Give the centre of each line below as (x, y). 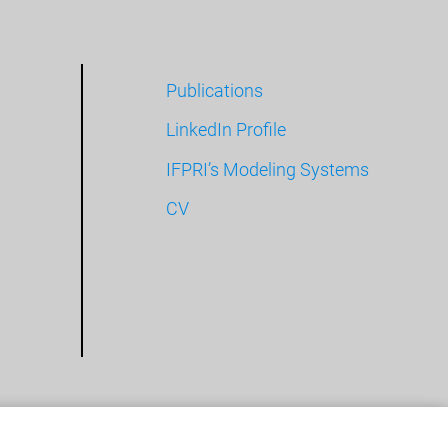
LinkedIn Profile (226, 130)
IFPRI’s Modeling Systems (268, 169)
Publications (215, 91)
